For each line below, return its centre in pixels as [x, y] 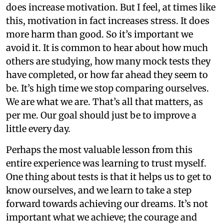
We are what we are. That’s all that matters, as [104, 101]
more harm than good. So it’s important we [99, 34]
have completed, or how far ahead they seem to [107, 74]
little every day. [38, 128]
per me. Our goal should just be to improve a [101, 115]
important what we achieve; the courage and [101, 217]
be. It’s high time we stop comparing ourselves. [107, 88]
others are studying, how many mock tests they [108, 61]
